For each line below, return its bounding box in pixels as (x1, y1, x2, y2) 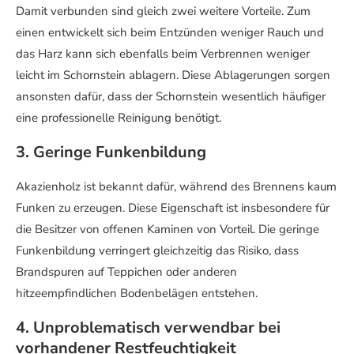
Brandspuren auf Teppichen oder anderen (16, 264, 237, 280)
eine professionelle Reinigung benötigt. (16, 110, 221, 126)
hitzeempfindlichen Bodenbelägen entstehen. (16, 285, 258, 301)
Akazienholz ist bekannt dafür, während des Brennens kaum (16, 179, 337, 194)
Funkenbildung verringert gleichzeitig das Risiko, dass (16, 243, 299, 258)
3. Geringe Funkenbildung (16, 141, 206, 163)
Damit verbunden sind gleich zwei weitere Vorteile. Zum (16, 3, 311, 19)
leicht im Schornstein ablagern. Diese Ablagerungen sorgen (16, 67, 330, 83)
